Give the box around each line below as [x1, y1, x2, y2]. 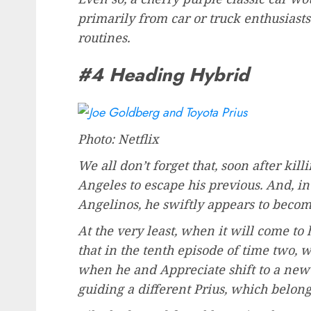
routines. [78, 28, 130, 46]
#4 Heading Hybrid [78, 61, 249, 89]
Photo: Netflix [78, 130, 158, 147]
